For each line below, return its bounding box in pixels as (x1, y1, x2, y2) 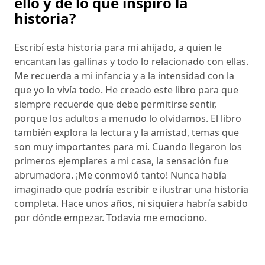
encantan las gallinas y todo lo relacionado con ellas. (14, 54, 248, 68)
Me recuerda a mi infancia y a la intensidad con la (14, 69, 234, 82)
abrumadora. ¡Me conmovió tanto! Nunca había (14, 168, 227, 182)
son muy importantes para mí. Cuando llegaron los (14, 140, 242, 153)
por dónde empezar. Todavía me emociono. (14, 211, 207, 224)
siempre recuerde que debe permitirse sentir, (14, 97, 216, 111)
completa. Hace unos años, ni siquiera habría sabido (14, 196, 248, 210)
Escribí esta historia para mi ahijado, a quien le (14, 40, 222, 54)
